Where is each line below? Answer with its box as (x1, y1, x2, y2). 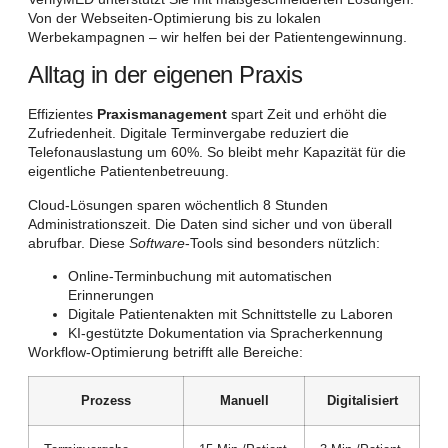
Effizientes (28, 106, 97, 123)
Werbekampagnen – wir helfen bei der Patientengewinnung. (28, 28, 407, 45)
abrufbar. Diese (28, 234, 129, 251)
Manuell (219, 394, 269, 409)
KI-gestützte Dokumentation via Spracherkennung (68, 324, 383, 341)
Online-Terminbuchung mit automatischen (68, 267, 332, 284)
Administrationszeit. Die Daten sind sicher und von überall (28, 215, 392, 232)
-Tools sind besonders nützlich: (185, 234, 380, 251)
